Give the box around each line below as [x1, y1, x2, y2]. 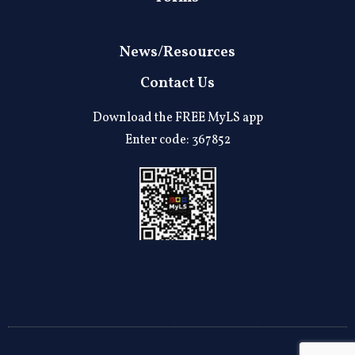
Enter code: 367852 [124, 132, 231, 149]
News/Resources [120, 42, 235, 63]
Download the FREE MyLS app [92, 109, 263, 127]
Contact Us [140, 73, 215, 94]
